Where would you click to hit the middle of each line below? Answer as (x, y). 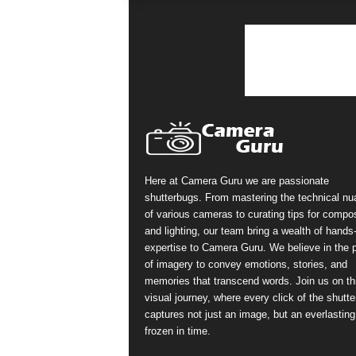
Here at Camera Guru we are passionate (236, 181)
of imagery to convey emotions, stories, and (246, 264)
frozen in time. (177, 331)
